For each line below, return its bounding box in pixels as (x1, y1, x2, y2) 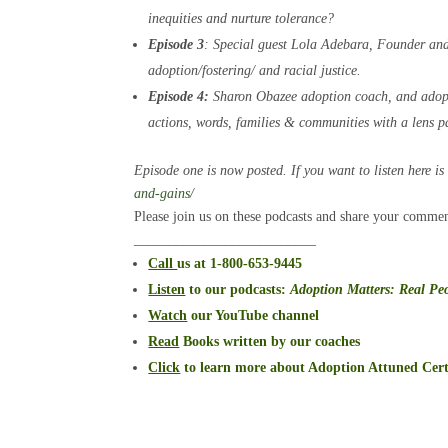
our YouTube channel (187, 308, 320, 323)
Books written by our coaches (179, 334, 361, 349)
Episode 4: (148, 89, 210, 104)
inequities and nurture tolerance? (148, 11, 335, 26)
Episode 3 (148, 37, 205, 52)
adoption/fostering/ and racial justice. (148, 63, 362, 78)
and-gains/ (134, 186, 195, 201)
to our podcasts (185, 282, 282, 297)
